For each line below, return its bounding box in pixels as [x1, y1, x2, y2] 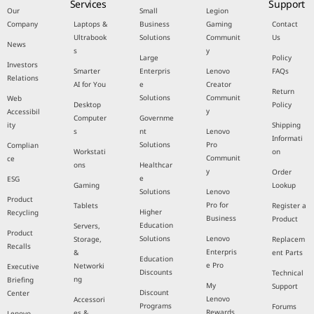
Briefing [7, 275, 34, 285]
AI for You [73, 79, 106, 89]
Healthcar [139, 160, 173, 170]
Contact [272, 19, 299, 29]
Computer [73, 113, 107, 123]
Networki [73, 261, 104, 271]
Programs [139, 301, 172, 310]
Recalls [7, 241, 31, 251]
